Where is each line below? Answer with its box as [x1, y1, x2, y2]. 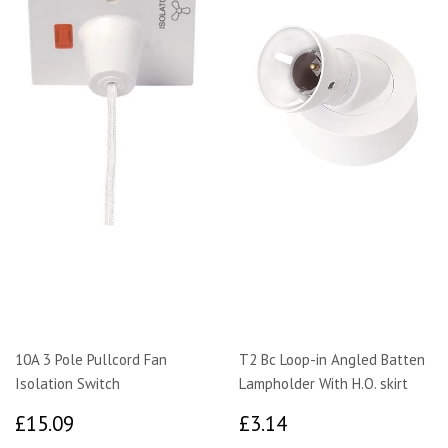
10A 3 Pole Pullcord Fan [15, 349, 167, 369]
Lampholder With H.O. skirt [239, 373, 408, 393]
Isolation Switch [15, 373, 120, 393]
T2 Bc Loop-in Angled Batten [239, 349, 425, 369]
